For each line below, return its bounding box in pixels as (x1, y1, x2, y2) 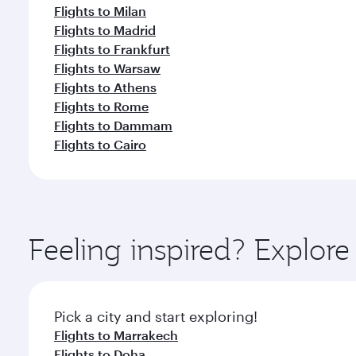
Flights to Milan (54, 3, 146, 18)
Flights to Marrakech (54, 327, 178, 342)
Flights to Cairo (54, 137, 146, 152)
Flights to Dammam (54, 118, 172, 133)
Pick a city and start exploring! (54, 308, 257, 325)
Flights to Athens (54, 79, 157, 95)
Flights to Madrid (54, 22, 156, 37)
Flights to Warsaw (54, 60, 161, 75)
